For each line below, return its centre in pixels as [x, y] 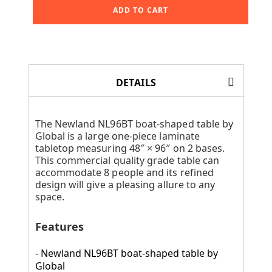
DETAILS [136, 82]
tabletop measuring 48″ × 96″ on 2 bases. [130, 148]
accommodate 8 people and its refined [124, 172]
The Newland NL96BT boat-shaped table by [134, 124]
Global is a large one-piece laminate [117, 136]
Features [59, 226]
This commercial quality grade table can [127, 160]
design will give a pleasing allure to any [125, 184]
